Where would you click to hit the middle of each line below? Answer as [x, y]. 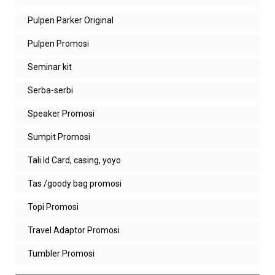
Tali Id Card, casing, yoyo [74, 161]
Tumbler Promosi [61, 254]
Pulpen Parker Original [71, 21]
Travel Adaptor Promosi [74, 230]
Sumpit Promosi [59, 137]
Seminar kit [50, 67]
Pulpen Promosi [58, 44]
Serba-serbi [50, 91]
